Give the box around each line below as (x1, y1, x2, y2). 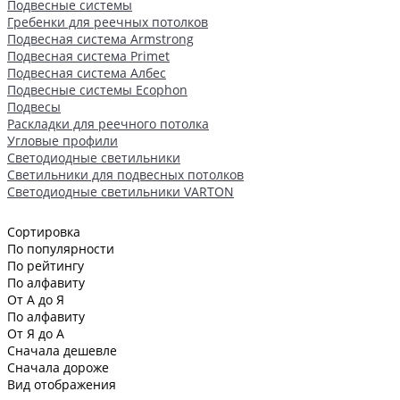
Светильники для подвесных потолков (7, 165, 244, 183)
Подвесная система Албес (7, 63, 166, 81)
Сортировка (7, 222, 80, 240)
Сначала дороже (7, 358, 109, 376)
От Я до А (7, 324, 64, 342)
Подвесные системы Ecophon (7, 80, 187, 98)
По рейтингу (7, 256, 84, 274)
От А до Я (7, 290, 64, 308)
